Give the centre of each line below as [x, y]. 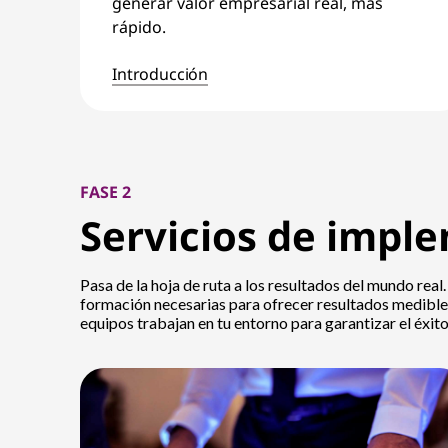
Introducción [160, 74]
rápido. [139, 27]
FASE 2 [105, 192]
